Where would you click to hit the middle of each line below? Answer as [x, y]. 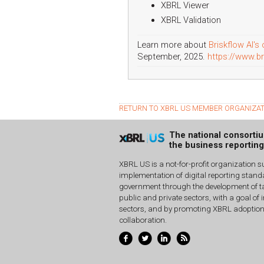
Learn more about [173, 44]
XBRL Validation [191, 20]
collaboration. [143, 220]
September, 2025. [172, 56]
